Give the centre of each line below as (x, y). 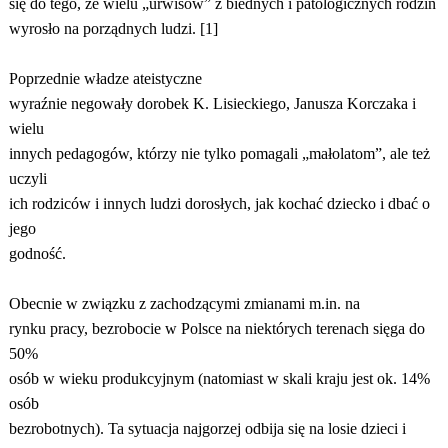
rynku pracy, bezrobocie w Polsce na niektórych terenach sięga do (216, 328)
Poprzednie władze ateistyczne (105, 78)
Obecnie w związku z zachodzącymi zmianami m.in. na (184, 303)
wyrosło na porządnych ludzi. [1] (113, 28)
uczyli (27, 178)
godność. (37, 253)
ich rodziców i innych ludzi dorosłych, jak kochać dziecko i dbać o (219, 203)
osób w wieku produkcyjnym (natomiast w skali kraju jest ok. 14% (219, 378)
